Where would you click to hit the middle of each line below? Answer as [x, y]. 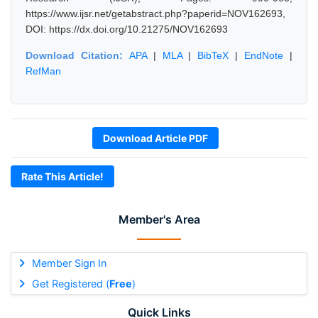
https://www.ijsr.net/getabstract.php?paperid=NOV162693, [155, 13]
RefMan [43, 71]
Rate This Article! [62, 176]
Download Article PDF [155, 138]
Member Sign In [69, 263]
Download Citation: [77, 55]
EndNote [264, 55]
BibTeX [213, 55]
